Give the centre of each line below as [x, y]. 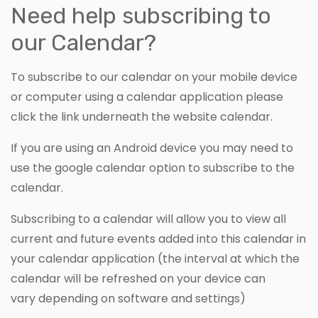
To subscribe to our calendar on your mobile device [154, 77]
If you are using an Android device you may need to [152, 148]
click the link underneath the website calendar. [142, 116]
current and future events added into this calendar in [158, 238]
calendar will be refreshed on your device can [138, 278]
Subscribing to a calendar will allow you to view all [148, 219]
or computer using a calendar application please [147, 97]
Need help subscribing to [141, 15]
